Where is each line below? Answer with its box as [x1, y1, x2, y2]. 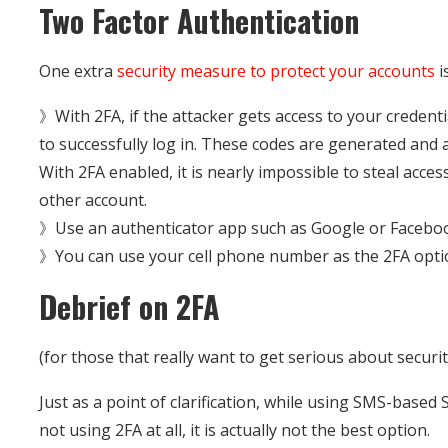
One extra [39, 59, 118, 82]
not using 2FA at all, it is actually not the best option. [39, 418, 431, 441]
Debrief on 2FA [39, 283, 221, 329]
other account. [39, 188, 148, 211]
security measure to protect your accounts [117, 59, 436, 82]
